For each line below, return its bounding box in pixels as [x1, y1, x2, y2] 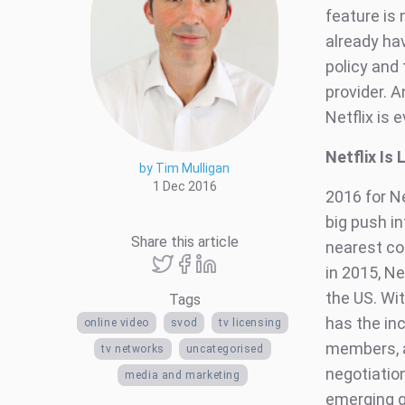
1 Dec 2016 [152, 178, 217, 193]
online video [83, 316, 149, 329]
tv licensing [219, 316, 282, 329]
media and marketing [125, 368, 240, 381]
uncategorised [185, 342, 264, 355]
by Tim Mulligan [139, 160, 230, 175]
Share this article [130, 232, 239, 250]
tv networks [101, 342, 165, 355]
